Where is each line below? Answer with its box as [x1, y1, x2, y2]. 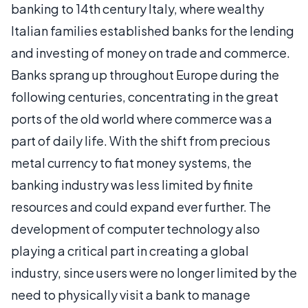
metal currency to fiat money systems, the [11, 155, 252, 170]
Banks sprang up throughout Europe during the [11, 67, 279, 82]
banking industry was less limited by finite [11, 177, 253, 192]
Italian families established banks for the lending [11, 23, 294, 38]
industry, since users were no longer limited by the [11, 265, 297, 280]
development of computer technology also [11, 221, 260, 236]
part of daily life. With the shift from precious [11, 133, 270, 148]
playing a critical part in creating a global [11, 243, 249, 258]
